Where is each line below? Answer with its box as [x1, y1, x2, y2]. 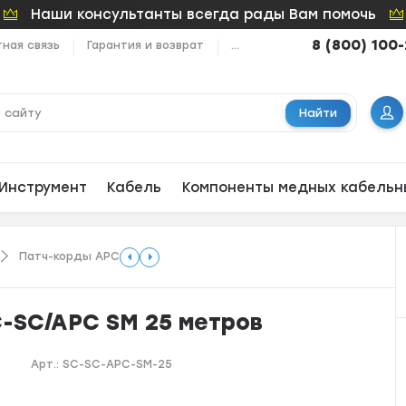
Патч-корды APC [19, 250, 121, 264]
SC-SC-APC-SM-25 [63, 358, 173, 372]
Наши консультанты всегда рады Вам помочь [30, 5, 376, 23]
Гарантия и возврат [87, 39, 205, 52]
